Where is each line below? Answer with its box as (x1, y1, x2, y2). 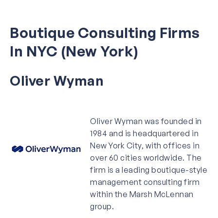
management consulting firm (90, 177, 200, 187)
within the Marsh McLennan (90, 189, 194, 199)
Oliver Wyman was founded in (90, 116, 202, 126)
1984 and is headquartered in (90, 128, 199, 138)
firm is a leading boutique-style (90, 164, 207, 175)
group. (90, 201, 114, 211)
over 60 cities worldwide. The (90, 152, 202, 163)
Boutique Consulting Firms (10, 23, 200, 41)
